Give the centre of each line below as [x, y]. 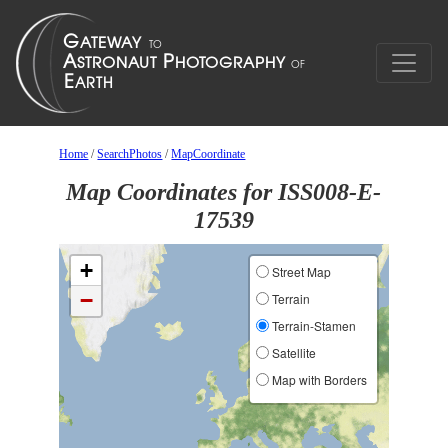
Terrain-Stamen [312, 325]
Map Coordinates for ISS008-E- [224, 192]
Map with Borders [317, 379]
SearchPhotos [130, 154]
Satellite [292, 352]
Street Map [299, 271]
